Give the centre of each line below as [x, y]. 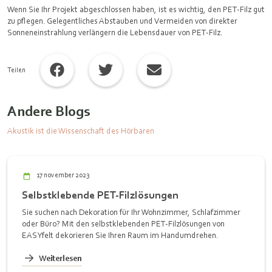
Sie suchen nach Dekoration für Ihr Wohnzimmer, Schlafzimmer [131, 212]
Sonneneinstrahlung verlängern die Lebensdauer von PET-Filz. [115, 32]
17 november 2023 [63, 175]
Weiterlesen [60, 258]
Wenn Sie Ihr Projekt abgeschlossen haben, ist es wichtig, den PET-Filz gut [136, 9]
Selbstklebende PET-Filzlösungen [100, 195]
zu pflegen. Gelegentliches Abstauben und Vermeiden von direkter [122, 21]
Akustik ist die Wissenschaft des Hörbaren [81, 131]
